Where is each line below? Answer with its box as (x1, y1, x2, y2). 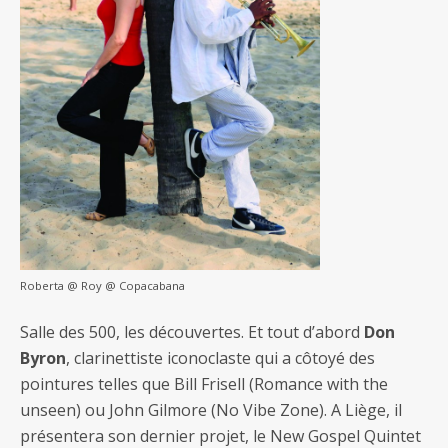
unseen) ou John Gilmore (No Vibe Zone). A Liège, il (20, 399, 402, 422)
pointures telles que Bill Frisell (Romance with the (20, 373, 388, 396)
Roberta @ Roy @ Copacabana (20, 278, 185, 294)
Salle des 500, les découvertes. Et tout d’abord (20, 321, 364, 344)
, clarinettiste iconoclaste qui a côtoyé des (66, 347, 375, 370)
